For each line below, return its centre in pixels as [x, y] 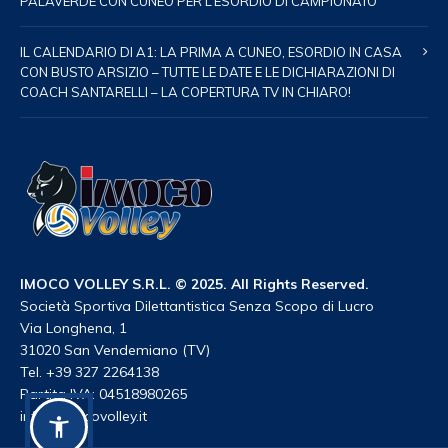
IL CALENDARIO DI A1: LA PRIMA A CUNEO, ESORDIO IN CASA [211, 52]
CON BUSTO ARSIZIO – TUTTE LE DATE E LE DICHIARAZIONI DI [207, 72]
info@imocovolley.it [83, 416]
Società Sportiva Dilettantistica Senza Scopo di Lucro [197, 306]
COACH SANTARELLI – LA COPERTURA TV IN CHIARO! [185, 92]
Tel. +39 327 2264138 [89, 372]
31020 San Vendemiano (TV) [115, 350]
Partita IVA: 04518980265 [103, 394]
